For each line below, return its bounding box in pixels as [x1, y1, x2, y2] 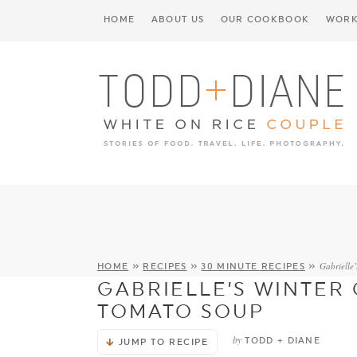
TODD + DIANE [245, 335, 321, 346]
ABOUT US [151, 14, 205, 25]
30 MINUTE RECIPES [201, 261, 305, 273]
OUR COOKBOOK [220, 14, 310, 25]
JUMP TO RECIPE [118, 337, 209, 347]
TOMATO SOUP [97, 300, 265, 324]
